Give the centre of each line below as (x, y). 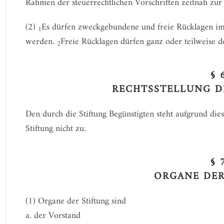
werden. (41, 42)
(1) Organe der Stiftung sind (75, 201)
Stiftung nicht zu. (55, 129)
